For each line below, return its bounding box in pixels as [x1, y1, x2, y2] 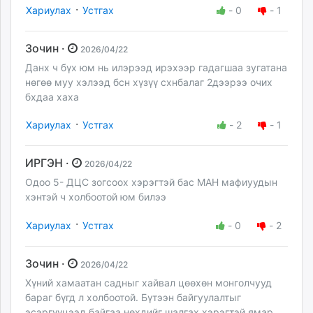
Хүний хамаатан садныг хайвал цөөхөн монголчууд [25, 276, 272, 289]
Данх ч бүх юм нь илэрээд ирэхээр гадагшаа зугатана [25, 61, 287, 74]
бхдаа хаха [25, 91, 79, 103]
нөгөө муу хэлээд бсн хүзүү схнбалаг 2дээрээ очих [25, 76, 272, 89]
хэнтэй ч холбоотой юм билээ [25, 191, 169, 203]
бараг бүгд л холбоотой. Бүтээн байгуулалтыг [25, 291, 241, 303]
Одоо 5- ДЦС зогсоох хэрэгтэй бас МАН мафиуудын [25, 176, 277, 189]
